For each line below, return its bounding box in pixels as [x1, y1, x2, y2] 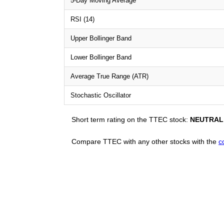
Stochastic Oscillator [70, 91, 131, 99]
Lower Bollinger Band [70, 53, 131, 61]
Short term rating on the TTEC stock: [71, 115, 190, 123]
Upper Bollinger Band [70, 34, 131, 42]
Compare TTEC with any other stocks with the [71, 137, 218, 145]
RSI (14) [70, 15, 94, 23]
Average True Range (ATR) [70, 72, 148, 80]
